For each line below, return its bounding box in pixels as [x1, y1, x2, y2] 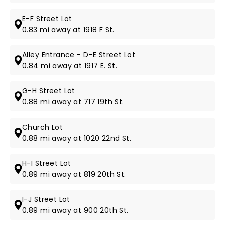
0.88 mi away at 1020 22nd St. [22, 133, 132, 143]
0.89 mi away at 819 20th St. [22, 169, 126, 179]
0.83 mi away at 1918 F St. [22, 25, 115, 35]
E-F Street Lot [22, 14, 72, 24]
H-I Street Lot [22, 158, 71, 168]
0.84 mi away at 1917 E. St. [22, 61, 118, 71]
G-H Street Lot [22, 86, 75, 96]
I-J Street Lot [22, 194, 70, 204]
